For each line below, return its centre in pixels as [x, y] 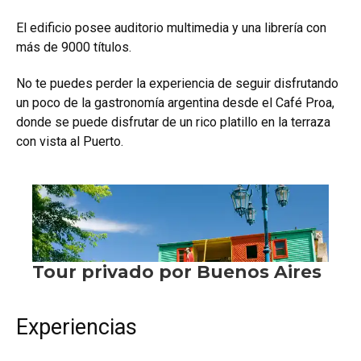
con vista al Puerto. [70, 142]
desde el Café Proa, [277, 103]
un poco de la [55, 103]
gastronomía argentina [157, 103]
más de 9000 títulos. [74, 48]
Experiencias [77, 328]
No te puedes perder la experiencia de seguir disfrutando [177, 84]
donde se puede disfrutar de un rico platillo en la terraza [173, 122]
